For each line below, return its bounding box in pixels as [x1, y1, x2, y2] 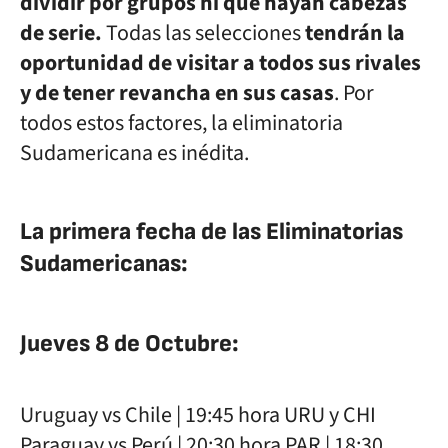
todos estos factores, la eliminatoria [20, 107, 343, 139]
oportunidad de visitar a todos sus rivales [20, 47, 421, 79]
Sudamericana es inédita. [20, 137, 249, 169]
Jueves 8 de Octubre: [20, 329, 239, 358]
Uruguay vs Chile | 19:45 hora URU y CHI [20, 399, 376, 431]
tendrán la [305, 17, 405, 49]
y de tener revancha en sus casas [20, 77, 334, 109]
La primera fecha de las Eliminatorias [20, 217, 403, 246]
